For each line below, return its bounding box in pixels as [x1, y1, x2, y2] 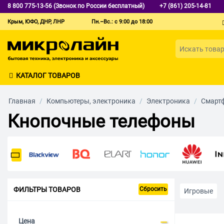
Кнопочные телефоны [7, 110, 195, 132]
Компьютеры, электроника [46, 96, 135, 105]
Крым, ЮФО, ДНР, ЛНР [7, 18, 64, 25]
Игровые [184, 187, 213, 195]
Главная [8, 96, 35, 105]
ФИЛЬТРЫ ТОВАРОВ [13, 185, 80, 194]
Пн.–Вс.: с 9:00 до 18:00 [91, 18, 152, 25]
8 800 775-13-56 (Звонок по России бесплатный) [7, 2, 144, 9]
